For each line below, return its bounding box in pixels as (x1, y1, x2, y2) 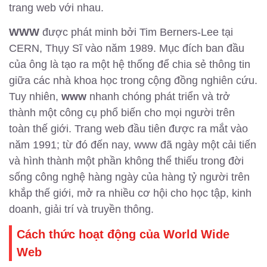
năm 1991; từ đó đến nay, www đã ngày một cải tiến (9, 138, 256, 151)
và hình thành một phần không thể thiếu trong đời (9, 154, 244, 167)
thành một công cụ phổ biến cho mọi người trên (9, 106, 235, 119)
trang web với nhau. (9, 2, 104, 14)
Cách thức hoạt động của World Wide (17, 227, 230, 241)
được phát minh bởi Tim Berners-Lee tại (39, 26, 233, 38)
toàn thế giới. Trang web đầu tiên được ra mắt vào (9, 122, 248, 135)
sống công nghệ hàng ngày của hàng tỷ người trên (9, 170, 250, 183)
